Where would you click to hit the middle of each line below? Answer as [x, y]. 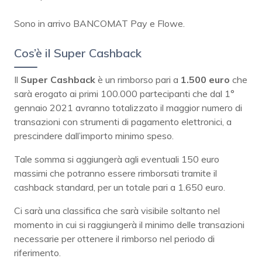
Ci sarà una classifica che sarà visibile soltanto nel [117, 210]
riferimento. [37, 252]
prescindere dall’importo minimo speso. [94, 135]
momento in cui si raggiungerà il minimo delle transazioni [129, 224]
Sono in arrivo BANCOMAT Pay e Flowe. [99, 23]
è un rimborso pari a [138, 79]
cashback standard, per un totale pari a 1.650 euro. [120, 187]
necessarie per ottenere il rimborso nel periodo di [114, 238]
